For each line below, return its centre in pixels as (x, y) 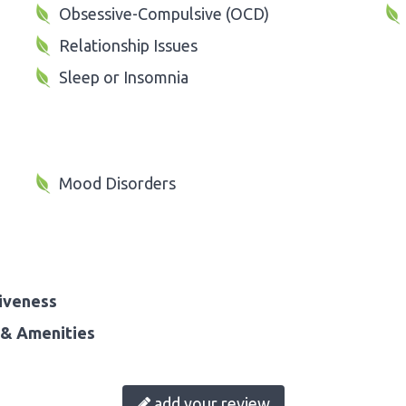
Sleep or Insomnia (124, 77)
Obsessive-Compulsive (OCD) (164, 13)
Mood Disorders (117, 183)
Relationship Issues (128, 45)
